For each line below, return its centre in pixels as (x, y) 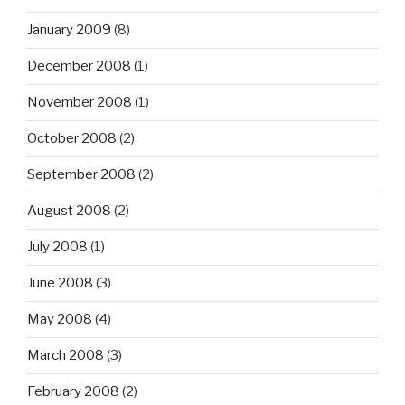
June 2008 (60, 283)
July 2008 (57, 247)
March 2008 (66, 356)
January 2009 (69, 30)
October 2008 (72, 139)
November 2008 (80, 103)
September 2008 (81, 175)
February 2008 (73, 392)
